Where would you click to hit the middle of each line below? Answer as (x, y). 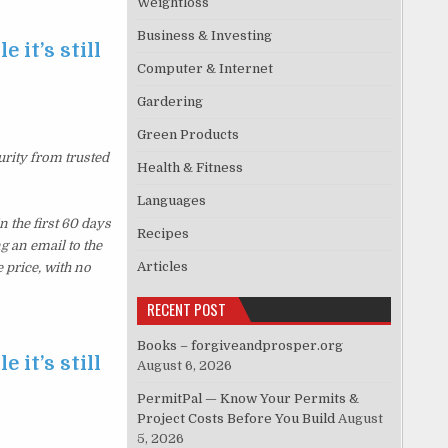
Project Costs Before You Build (236, 419)
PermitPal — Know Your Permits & (248, 399)
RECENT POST (187, 309)
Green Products (188, 135)
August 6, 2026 (185, 366)
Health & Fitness (190, 168)
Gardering (170, 102)
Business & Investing (205, 36)
